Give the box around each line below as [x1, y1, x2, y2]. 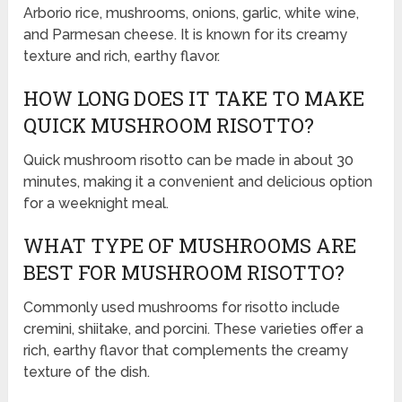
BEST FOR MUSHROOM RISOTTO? [23, 259, 345, 286]
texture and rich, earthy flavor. [23, 48, 221, 66]
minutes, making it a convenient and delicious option [23, 173, 373, 191]
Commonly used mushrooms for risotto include [23, 299, 341, 317]
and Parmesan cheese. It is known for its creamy [23, 26, 348, 44]
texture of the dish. [23, 363, 151, 381]
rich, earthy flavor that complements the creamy [23, 342, 349, 360]
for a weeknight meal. [23, 195, 170, 213]
